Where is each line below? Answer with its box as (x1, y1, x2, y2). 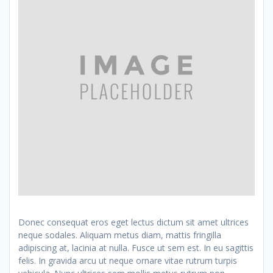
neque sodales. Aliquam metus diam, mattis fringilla (18, 229, 221, 241)
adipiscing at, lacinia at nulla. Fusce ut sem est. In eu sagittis (18, 242, 253, 254)
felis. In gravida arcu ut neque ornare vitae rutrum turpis (18, 255, 237, 267)
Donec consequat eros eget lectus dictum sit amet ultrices (18, 216, 249, 229)
